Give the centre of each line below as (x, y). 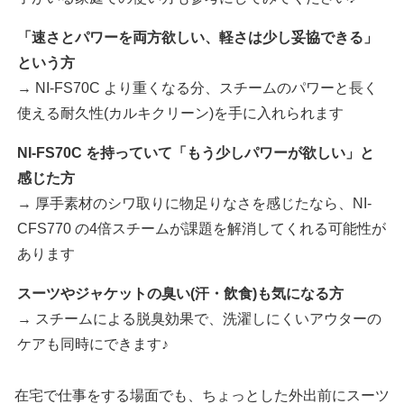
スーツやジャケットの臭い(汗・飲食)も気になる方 (181, 294)
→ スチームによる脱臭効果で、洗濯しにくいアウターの (200, 319)
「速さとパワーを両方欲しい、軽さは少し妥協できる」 (198, 38)
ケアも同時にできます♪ (93, 344)
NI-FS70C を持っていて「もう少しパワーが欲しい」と (196, 153)
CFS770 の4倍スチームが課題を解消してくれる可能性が (202, 229)
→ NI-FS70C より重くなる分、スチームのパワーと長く (198, 88)
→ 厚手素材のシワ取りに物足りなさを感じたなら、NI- (195, 204)
